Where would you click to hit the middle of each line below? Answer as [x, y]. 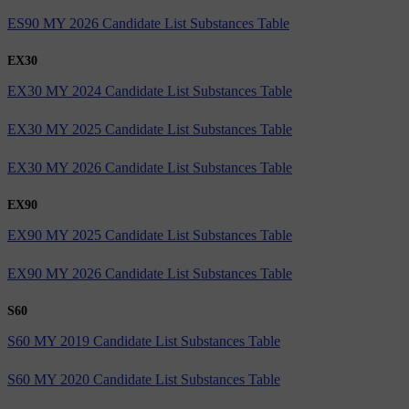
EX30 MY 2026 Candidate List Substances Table [150, 167]
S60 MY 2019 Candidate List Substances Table [144, 341]
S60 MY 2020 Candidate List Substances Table [144, 379]
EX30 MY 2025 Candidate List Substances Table [150, 129]
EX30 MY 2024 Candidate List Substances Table [150, 90]
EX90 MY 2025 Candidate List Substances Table [150, 235]
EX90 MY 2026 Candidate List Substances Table [150, 273]
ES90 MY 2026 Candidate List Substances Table [148, 23]
